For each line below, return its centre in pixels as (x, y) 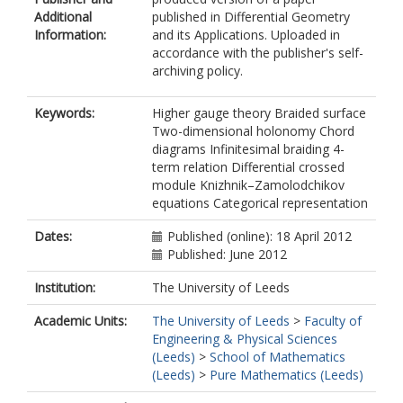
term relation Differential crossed (248, 167)
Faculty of (333, 321)
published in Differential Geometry (251, 17)
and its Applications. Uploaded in (246, 35)
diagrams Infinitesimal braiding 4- (248, 149)
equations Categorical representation (260, 203)
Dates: (53, 236)
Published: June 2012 (227, 254)
